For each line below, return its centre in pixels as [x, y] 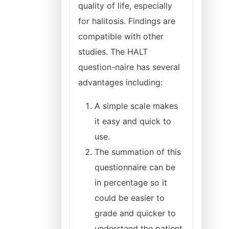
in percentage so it [131, 182]
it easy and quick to [133, 121]
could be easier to [130, 198]
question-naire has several [129, 67]
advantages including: [120, 82]
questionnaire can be [135, 167]
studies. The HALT [113, 52]
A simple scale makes [136, 106]
